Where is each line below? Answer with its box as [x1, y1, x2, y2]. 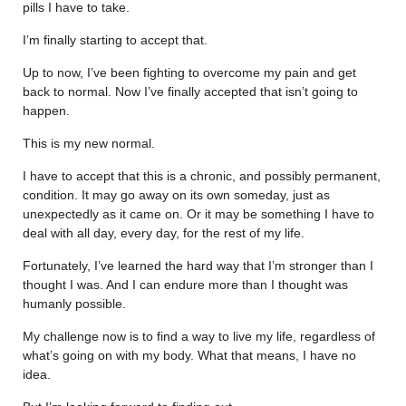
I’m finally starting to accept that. [23, 32, 208, 47]
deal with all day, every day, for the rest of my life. [23, 225, 304, 240]
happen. [23, 102, 70, 118]
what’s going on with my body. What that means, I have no [23, 347, 356, 362]
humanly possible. [23, 295, 126, 311]
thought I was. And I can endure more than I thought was [23, 276, 348, 292]
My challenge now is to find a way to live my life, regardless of [23, 328, 375, 343]
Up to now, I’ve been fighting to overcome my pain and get [23, 64, 356, 80]
